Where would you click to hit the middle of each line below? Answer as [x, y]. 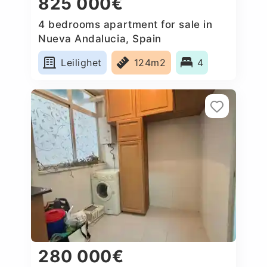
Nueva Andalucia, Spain [100, 38]
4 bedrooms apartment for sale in [125, 24]
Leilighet [81, 62]
